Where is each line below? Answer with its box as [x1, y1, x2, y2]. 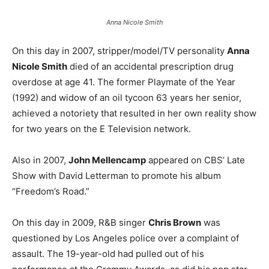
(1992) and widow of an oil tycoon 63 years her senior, [12, 91, 241, 103]
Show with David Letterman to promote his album [12, 169, 221, 181]
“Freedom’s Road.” [12, 185, 89, 197]
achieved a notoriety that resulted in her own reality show [12, 107, 256, 119]
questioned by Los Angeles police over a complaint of [12, 232, 239, 244]
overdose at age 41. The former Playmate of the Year [12, 76, 235, 88]
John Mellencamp [68, 154, 146, 166]
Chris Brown [148, 216, 201, 228]
